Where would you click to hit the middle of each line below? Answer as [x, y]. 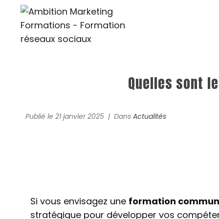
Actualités [150, 116]
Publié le [40, 116]
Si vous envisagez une [79, 201]
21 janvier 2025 [80, 116]
